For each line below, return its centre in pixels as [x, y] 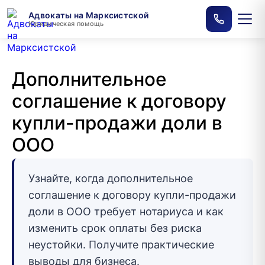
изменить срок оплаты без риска [115, 228]
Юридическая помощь [66, 23]
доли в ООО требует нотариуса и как [126, 211]
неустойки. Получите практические [121, 245]
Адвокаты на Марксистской [89, 15]
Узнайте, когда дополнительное [111, 178]
